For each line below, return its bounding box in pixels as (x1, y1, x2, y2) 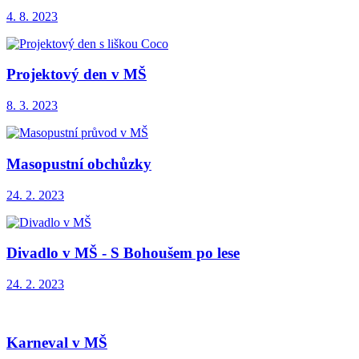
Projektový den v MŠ (6, 66, 147, 83)
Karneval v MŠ (6, 333, 107, 351)
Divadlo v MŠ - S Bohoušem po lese (6, 244, 240, 262)
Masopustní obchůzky (6, 155, 151, 172)
